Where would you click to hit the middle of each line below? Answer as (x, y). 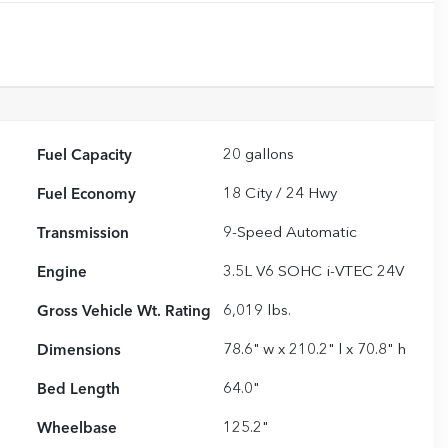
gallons (268, 156)
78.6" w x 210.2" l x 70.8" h (315, 351)
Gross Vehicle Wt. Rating (124, 312)
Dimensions (79, 351)
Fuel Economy (87, 195)
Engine (62, 273)
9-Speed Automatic (290, 234)
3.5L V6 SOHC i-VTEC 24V (314, 273)
